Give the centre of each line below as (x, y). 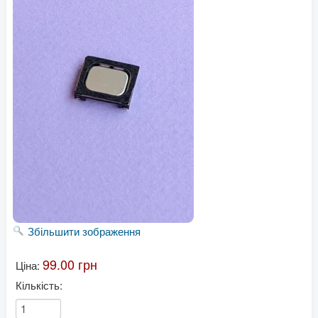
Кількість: (39, 285)
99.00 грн (70, 264)
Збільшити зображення (84, 231)
